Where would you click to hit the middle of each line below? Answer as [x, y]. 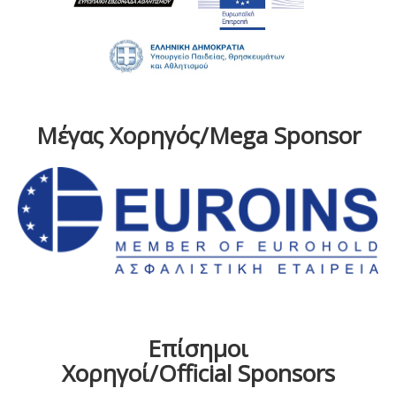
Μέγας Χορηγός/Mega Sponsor [198, 136]
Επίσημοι [198, 348]
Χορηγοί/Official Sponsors [198, 373]
